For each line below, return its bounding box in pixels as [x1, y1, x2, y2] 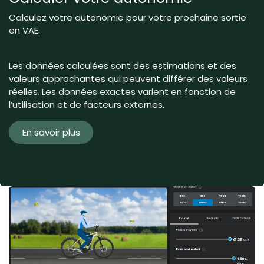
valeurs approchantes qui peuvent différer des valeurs [9, 72, 247, 85]
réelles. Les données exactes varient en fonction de [9, 85, 236, 98]
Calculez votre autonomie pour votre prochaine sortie [9, 11, 246, 24]
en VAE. [9, 24, 40, 37]
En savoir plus [22, 126, 80, 138]
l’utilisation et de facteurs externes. [9, 98, 167, 111]
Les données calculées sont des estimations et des [9, 60, 236, 72]
